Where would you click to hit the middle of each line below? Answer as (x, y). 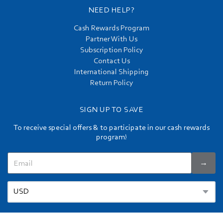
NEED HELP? (111, 11)
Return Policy (111, 83)
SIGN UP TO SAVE (111, 110)
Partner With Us (111, 40)
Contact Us (111, 61)
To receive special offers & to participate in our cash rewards (111, 128)
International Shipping (111, 72)
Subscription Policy (111, 51)
